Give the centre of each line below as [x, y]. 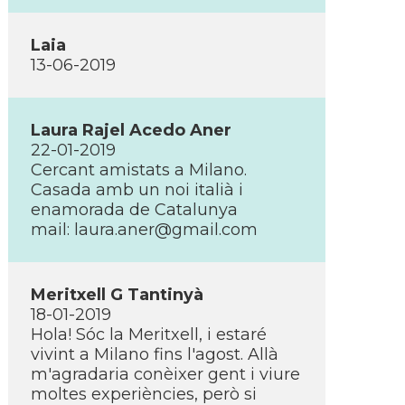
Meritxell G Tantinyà [117, 295]
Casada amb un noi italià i [137, 190]
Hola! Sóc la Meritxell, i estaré [149, 334]
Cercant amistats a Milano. [139, 170]
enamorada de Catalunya [134, 210]
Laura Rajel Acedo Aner [131, 130]
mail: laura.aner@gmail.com [144, 230]
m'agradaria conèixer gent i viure [165, 374]
